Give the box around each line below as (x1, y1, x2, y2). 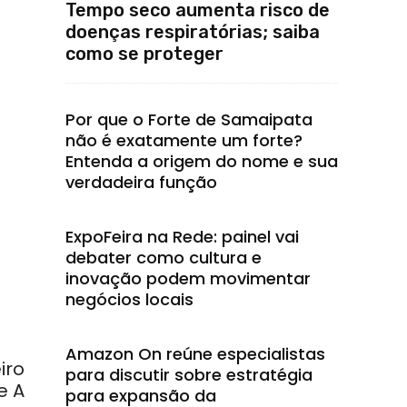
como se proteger (65, 43, 223, 65)
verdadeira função (65, 171, 222, 194)
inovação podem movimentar (65, 267, 311, 290)
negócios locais (65, 288, 194, 311)
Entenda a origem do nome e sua (65, 150, 338, 173)
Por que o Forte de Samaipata (65, 108, 313, 131)
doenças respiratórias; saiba (65, 21, 320, 43)
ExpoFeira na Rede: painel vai (65, 225, 299, 248)
